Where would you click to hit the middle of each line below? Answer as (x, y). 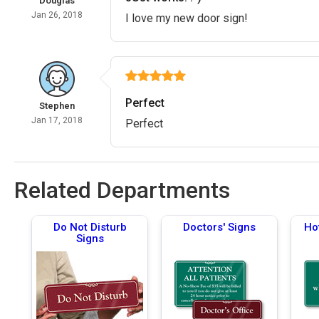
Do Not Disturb (90, 227)
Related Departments (122, 190)
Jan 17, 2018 (57, 120)
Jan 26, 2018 (57, 15)
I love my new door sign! (187, 18)
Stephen (57, 105)
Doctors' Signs (219, 227)
